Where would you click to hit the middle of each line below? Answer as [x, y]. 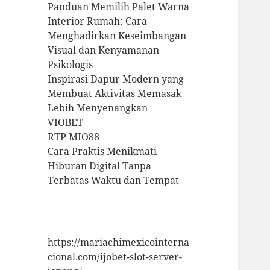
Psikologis [71, 65]
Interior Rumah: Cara [98, 21]
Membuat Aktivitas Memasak [115, 94]
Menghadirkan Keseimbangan [117, 36]
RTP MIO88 [74, 137]
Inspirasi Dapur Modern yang [116, 79]
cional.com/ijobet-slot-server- [115, 257]
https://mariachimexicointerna [119, 243]
